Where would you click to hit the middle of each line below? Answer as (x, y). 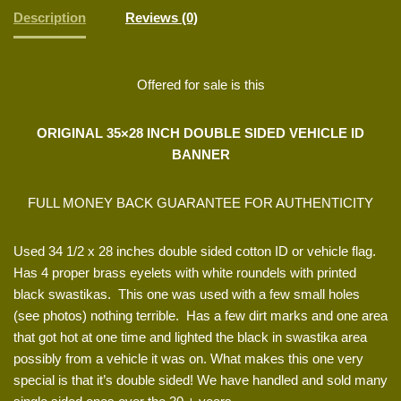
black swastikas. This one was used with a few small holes (187, 294)
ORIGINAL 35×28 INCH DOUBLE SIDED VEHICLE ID (200, 132)
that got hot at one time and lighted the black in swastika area (190, 337)
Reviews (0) (162, 18)
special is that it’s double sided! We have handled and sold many (200, 380)
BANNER (200, 154)
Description (50, 18)
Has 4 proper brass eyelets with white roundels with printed (185, 272)
